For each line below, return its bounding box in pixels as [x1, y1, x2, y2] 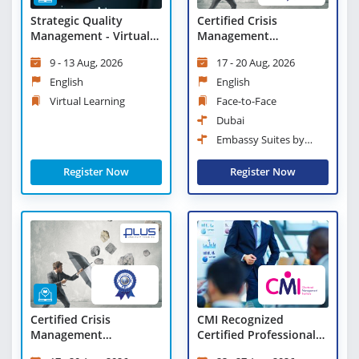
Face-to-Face [216, 93, 276, 108]
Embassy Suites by [216, 131, 305, 147]
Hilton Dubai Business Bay [197, 147, 321, 162]
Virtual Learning [50, 93, 125, 108]
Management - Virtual [30, 27, 150, 43]
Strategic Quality [30, 12, 123, 28]
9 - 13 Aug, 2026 [50, 54, 123, 70]
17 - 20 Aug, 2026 [216, 54, 295, 70]
